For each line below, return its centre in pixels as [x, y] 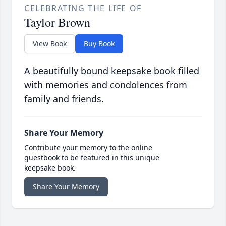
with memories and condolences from [106, 85]
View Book [50, 44]
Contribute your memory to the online [88, 148]
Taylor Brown [57, 22]
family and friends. [64, 99]
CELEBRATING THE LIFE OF [83, 8]
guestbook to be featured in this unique [92, 158]
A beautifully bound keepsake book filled [112, 71]
